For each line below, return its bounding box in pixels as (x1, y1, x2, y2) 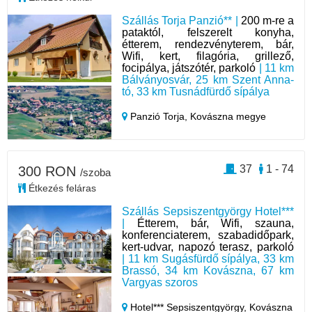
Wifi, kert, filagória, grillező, (122, 49, 294, 62)
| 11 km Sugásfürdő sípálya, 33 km (122, 253, 294, 265)
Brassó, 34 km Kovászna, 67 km (122, 265, 294, 277)
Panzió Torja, (127, 110, 191, 122)
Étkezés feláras (26, 182, 96, 194)
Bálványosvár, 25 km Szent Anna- (122, 73, 294, 86)
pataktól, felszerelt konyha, (122, 26, 294, 38)
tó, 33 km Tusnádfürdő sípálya (122, 85, 270, 97)
